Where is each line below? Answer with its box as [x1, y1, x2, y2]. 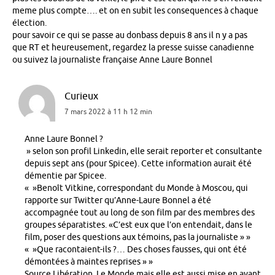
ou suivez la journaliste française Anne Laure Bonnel [12, 55, 212, 66]
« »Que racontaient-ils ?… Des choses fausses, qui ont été [25, 244, 247, 255]
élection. [12, 18, 47, 29]
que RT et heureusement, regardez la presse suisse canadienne [12, 42, 254, 53]
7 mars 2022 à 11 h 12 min [64, 107, 152, 117]
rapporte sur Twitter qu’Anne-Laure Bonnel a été [25, 195, 211, 206]
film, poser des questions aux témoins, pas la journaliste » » [25, 232, 250, 243]
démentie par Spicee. [25, 171, 106, 182]
